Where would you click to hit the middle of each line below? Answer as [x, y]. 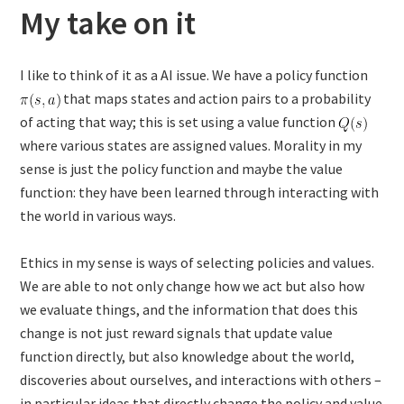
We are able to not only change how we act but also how [193, 286]
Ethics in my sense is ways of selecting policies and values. [197, 262]
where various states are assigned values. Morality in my [191, 145]
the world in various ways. [98, 216]
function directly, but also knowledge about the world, [188, 356]
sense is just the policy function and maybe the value [182, 169]
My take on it [108, 23]
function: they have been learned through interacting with [200, 192]
